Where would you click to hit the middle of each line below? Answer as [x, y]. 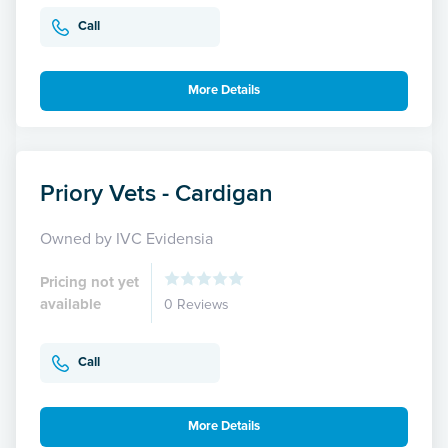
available [70, 303]
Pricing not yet [89, 281]
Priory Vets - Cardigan [156, 192]
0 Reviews [196, 304]
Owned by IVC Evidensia [126, 238]
